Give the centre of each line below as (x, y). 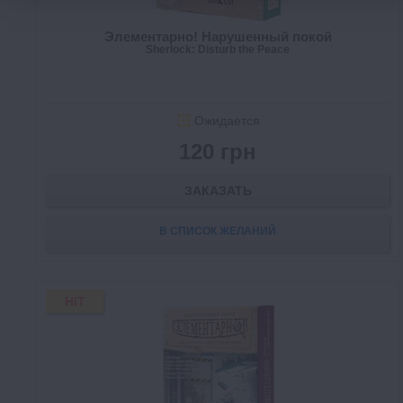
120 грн (218, 152)
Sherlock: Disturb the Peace (218, 50)
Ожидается (227, 121)
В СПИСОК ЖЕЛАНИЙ (218, 232)
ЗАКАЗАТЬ (218, 191)
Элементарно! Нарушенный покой (218, 37)
